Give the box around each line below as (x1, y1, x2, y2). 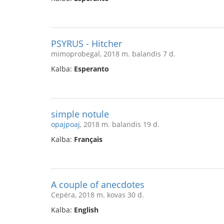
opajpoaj (51, 119, 80, 129)
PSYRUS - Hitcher (51, 37, 122, 49)
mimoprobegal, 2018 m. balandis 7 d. (51, 49, 175, 58)
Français (74, 134, 102, 144)
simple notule (51, 108, 109, 120)
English (74, 205, 98, 214)
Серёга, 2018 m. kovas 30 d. (51, 190, 144, 199)
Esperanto (74, 64, 109, 73)
